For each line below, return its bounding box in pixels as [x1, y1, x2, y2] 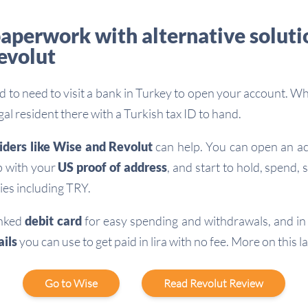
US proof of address [58, 159, 167, 175]
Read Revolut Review [164, 276, 263, 290]
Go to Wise [45, 276, 98, 290]
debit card [25, 213, 82, 228]
